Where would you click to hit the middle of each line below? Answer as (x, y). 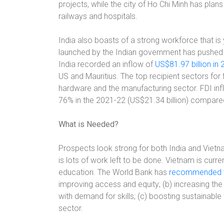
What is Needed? (88, 124)
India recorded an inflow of (107, 64)
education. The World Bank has (114, 172)
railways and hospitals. (98, 16)
